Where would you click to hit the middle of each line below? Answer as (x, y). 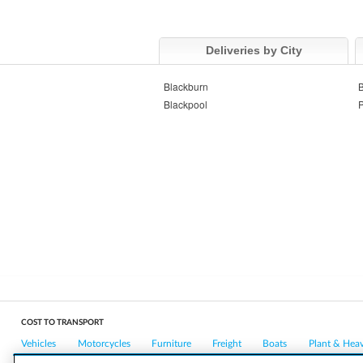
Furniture (171, 343)
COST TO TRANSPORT (63, 322)
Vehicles (39, 343)
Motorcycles (104, 343)
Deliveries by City (254, 51)
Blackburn (186, 87)
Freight (227, 343)
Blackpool (186, 105)
